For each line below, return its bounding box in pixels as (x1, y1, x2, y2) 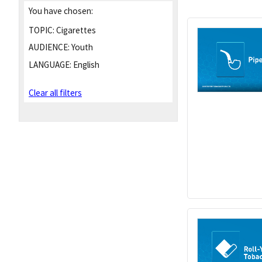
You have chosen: (29, 5, 93, 16)
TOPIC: (29, 24, 54, 36)
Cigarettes (54, 24, 96, 36)
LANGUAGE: (29, 59, 71, 71)
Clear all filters (29, 87, 82, 99)
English (71, 59, 99, 71)
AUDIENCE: (29, 42, 70, 53)
